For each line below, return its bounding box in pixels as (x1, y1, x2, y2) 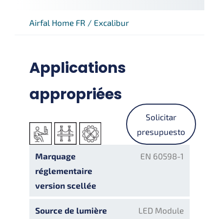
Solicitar (146, 111, 176, 122)
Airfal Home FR (29, 18, 86, 27)
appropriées (29, 84, 122, 105)
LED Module (138, 205, 184, 215)
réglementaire (35, 165, 92, 175)
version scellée (35, 180, 96, 190)
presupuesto (137, 126, 185, 136)
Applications (29, 58, 126, 78)
